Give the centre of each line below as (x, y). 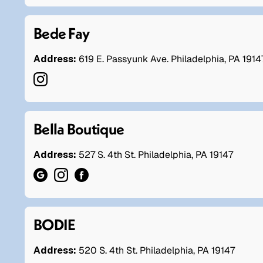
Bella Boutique (79, 129)
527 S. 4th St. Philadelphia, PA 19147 (156, 154)
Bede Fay (62, 33)
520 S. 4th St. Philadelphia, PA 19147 (157, 250)
